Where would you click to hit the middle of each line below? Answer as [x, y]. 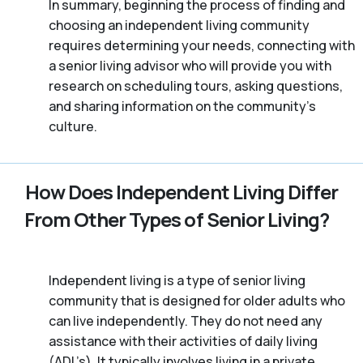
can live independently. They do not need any [186, 321]
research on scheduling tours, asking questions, [196, 86]
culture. [73, 127]
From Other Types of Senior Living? [177, 220]
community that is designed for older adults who [197, 301]
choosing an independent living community [179, 26]
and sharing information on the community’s [182, 107]
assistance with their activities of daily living [183, 342]
